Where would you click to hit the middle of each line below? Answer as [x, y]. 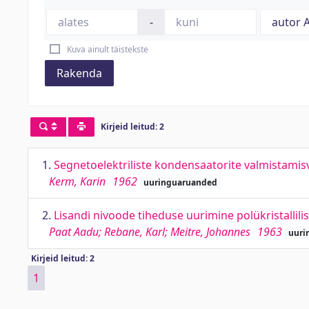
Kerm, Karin [77, 181]
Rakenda [79, 73]
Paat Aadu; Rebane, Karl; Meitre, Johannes [150, 232]
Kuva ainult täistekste [107, 49]
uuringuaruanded [180, 182]
